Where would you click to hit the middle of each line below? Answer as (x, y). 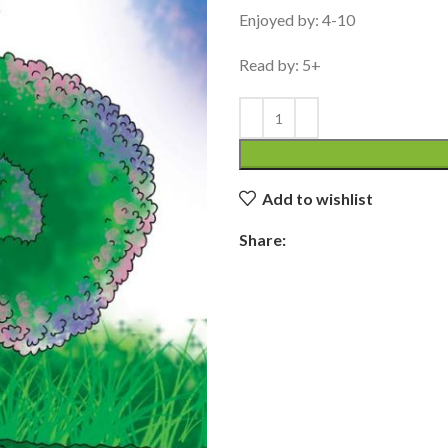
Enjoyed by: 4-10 (297, 19)
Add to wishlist (318, 198)
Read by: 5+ (280, 64)
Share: (262, 239)
